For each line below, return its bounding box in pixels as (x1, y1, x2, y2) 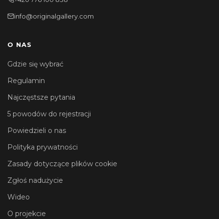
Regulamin (7, 76, 45, 85)
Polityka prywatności (7, 142, 78, 152)
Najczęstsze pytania (7, 92, 75, 102)
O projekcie (7, 209, 46, 218)
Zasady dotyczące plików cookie (7, 159, 117, 168)
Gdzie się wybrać (7, 59, 64, 68)
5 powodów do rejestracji (7, 109, 91, 118)
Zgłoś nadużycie (7, 175, 63, 185)
